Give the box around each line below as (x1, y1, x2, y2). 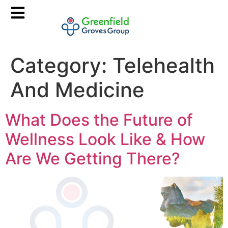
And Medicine (10, 77, 145, 102)
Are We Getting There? (5, 148, 180, 168)
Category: (10, 52, 112, 78)
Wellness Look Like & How (5, 129, 205, 149)
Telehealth (112, 52, 215, 78)
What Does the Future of (5, 109, 193, 130)
